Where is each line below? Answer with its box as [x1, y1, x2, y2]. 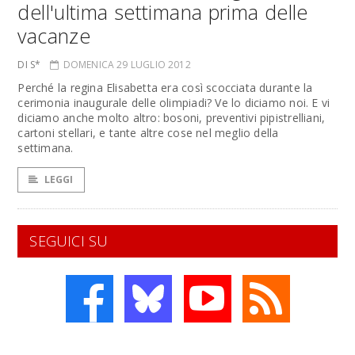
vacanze [17, 22, 91, 49]
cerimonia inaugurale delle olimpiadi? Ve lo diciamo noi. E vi [17, 95, 330, 110]
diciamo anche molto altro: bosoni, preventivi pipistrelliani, [17, 110, 326, 125]
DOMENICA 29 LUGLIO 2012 [63, 58, 191, 71]
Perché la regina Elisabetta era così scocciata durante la [17, 80, 313, 95]
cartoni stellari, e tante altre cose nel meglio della [17, 125, 279, 140]
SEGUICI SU [29, 231, 109, 250]
